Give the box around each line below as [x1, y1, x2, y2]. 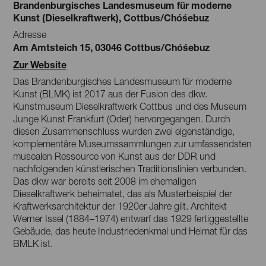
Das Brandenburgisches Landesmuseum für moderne [13, 75, 232, 87]
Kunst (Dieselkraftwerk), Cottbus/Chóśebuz [13, 11, 209, 23]
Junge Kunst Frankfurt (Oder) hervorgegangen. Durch [13, 113, 230, 124]
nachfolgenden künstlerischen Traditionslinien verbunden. [13, 163, 246, 174]
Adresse [13, 28, 46, 40]
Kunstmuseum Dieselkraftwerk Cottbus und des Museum [13, 100, 246, 112]
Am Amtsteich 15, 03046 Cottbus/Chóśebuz [13, 41, 210, 53]
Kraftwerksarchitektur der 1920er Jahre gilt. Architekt [13, 200, 227, 211]
